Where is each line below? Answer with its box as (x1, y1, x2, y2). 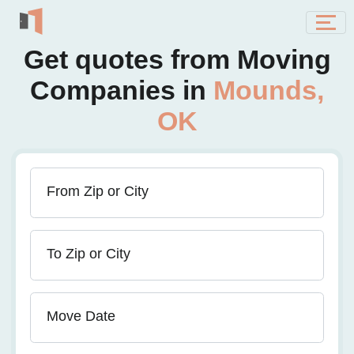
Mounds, (213, 75, 324, 105)
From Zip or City (47, 183, 149, 199)
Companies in (30, 75, 213, 105)
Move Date (47, 308, 115, 324)
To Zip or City (47, 246, 130, 262)
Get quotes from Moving (23, 44, 331, 74)
